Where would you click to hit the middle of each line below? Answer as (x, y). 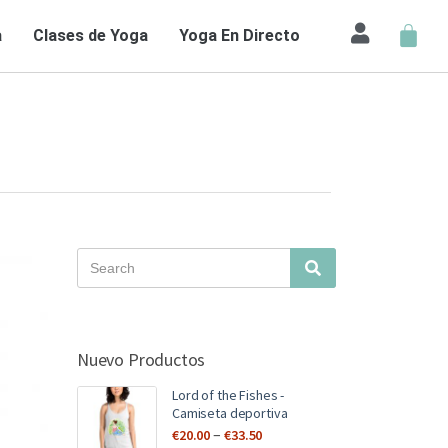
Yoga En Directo (239, 35)
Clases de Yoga (90, 35)
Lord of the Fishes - (228, 395)
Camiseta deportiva (229, 413)
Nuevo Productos (141, 359)
